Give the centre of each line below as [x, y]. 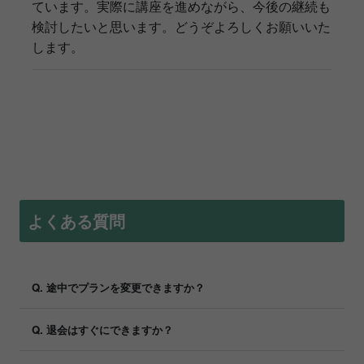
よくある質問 [76, 221]
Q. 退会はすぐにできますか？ [102, 330]
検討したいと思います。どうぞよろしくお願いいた [181, 27]
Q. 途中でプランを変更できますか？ [118, 288]
